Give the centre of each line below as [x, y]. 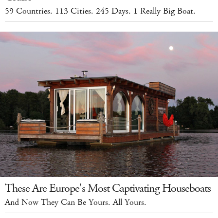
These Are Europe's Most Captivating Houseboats [108, 188]
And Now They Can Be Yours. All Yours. [76, 202]
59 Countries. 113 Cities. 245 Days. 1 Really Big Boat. [100, 11]
